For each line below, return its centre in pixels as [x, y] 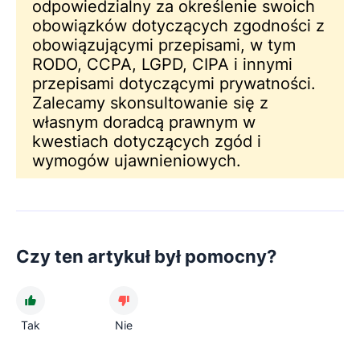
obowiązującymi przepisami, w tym [164, 45]
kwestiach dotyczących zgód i [147, 142]
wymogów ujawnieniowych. [137, 161]
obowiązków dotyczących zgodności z [178, 26]
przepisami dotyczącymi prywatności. [174, 84]
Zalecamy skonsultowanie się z [150, 103]
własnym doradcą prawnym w [144, 123]
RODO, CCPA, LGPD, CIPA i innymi [162, 65]
